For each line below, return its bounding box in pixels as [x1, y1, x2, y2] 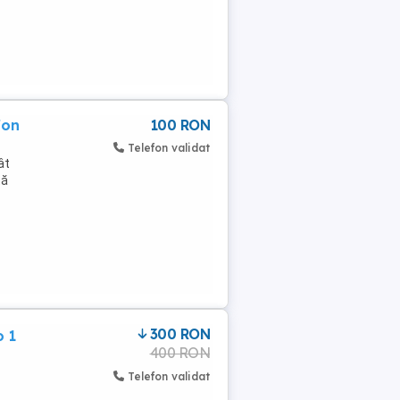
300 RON [149, 325, 210, 343]
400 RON [149, 344, 210, 362]
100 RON [150, 116, 210, 134]
